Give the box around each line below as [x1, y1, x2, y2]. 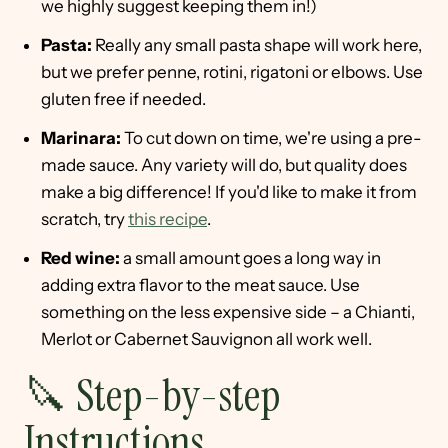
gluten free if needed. [41, 89, 206, 110]
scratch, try [41, 209, 128, 230]
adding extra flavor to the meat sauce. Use [41, 275, 360, 296]
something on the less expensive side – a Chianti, [41, 302, 415, 323]
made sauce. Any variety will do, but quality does [41, 155, 407, 176]
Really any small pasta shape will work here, [95, 35, 422, 56]
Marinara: [41, 128, 124, 149]
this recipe [128, 209, 207, 230]
